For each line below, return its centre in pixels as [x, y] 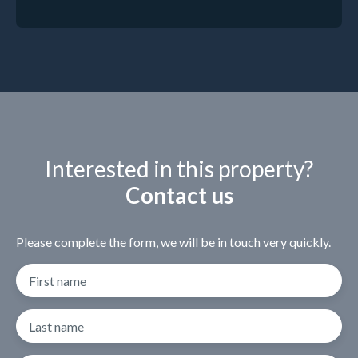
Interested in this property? [179, 168]
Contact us [179, 195]
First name [58, 280]
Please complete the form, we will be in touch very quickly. [173, 241]
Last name [56, 326]
